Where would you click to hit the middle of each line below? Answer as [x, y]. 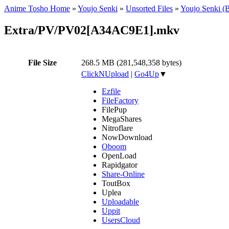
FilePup [114, 109]
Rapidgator [120, 165]
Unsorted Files [149, 8]
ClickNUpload [105, 74]
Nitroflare [117, 128]
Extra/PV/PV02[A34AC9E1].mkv [92, 30]
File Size [42, 62]
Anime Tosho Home [37, 8]
